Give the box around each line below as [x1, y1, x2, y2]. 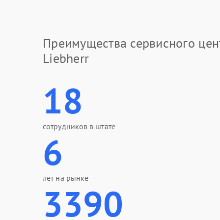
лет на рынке [43, 173, 89, 183]
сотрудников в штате [43, 121, 115, 131]
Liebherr [43, 50, 89, 66]
